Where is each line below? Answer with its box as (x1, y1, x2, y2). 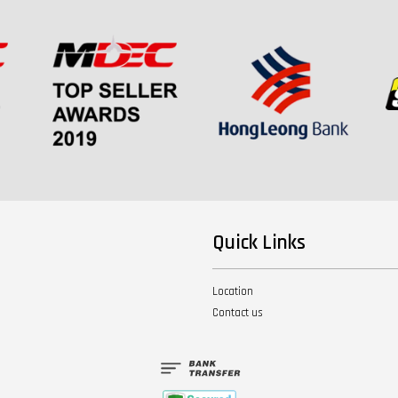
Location (212, 283, 253, 298)
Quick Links (212, 229, 306, 256)
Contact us (212, 305, 263, 320)
